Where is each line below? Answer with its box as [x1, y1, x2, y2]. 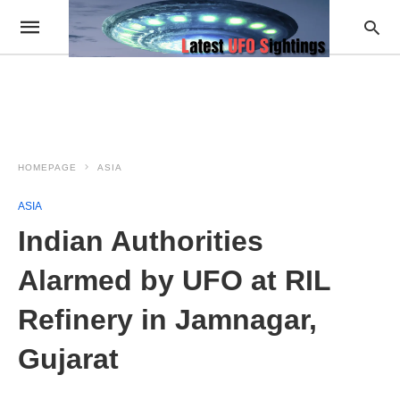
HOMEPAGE [18, 162, 77, 172]
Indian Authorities [18, 225, 263, 257]
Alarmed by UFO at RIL [18, 264, 330, 296]
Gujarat [18, 343, 119, 375]
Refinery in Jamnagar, [18, 304, 317, 336]
